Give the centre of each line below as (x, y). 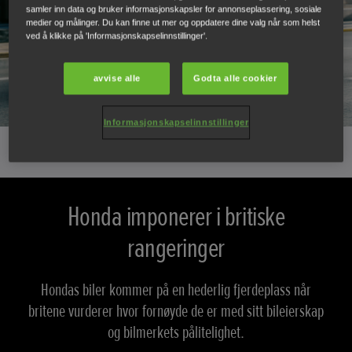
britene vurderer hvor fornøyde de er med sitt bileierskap (176, 312)
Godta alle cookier (235, 78)
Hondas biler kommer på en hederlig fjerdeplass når (176, 291)
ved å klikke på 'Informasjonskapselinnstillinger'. (117, 36)
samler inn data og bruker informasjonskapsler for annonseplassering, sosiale (174, 9)
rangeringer (176, 249)
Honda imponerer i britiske (176, 217)
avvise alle (117, 78)
